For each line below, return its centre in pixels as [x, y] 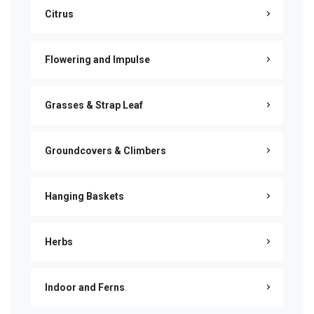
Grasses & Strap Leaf [94, 105]
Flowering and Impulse [97, 60]
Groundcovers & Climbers [105, 151]
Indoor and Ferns [85, 287]
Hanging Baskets [84, 196]
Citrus [59, 14]
